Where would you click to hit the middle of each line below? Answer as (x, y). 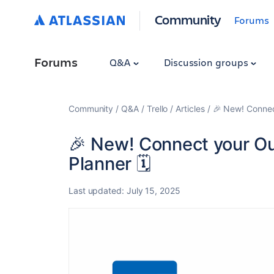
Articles (190, 109)
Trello (157, 109)
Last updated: (98, 191)
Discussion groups (207, 62)
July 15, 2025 (153, 191)
